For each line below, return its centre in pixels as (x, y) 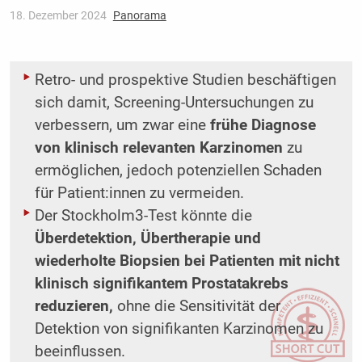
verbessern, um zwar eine (122, 125)
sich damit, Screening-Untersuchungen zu (174, 102)
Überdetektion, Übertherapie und (147, 238)
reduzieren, (74, 306)
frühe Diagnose (263, 125)
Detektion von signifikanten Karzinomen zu (179, 328)
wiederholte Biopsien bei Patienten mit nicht (187, 261)
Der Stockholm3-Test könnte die (143, 215)
